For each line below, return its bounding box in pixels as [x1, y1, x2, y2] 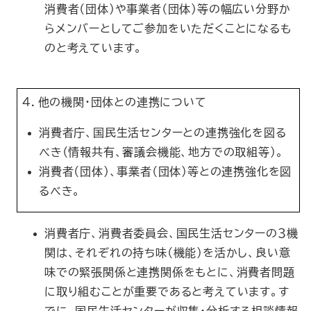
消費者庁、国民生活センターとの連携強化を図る [39, 127, 287, 138]
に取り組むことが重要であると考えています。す [44, 286, 289, 297]
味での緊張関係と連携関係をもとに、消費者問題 [44, 267, 295, 278]
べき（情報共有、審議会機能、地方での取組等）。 [39, 146, 284, 158]
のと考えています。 [44, 42, 143, 53]
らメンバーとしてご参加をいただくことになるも [44, 23, 292, 34]
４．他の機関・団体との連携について [22, 96, 207, 108]
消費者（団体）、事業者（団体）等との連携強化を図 [39, 166, 292, 177]
